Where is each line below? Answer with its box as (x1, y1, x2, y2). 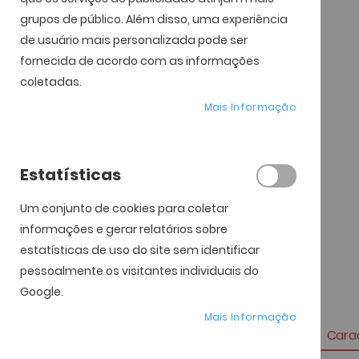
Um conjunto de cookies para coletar (20, 200, 228, 216)
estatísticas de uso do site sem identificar (20, 242, 260, 258)
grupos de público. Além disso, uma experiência (20, 11, 288, 27)
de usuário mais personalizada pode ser (20, 32, 248, 48)
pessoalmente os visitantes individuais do (20, 263, 259, 279)
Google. (20, 284, 63, 300)
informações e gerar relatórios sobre (20, 221, 228, 237)
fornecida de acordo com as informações (20, 53, 260, 69)
